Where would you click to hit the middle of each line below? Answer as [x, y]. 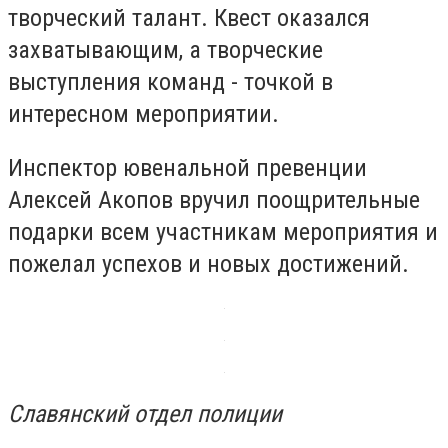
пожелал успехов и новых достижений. [208, 263]
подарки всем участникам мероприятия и [223, 231]
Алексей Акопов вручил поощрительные [214, 199]
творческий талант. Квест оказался [189, 18]
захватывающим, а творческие [165, 50]
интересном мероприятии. [143, 114]
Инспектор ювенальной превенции [187, 167]
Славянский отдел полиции [145, 413]
